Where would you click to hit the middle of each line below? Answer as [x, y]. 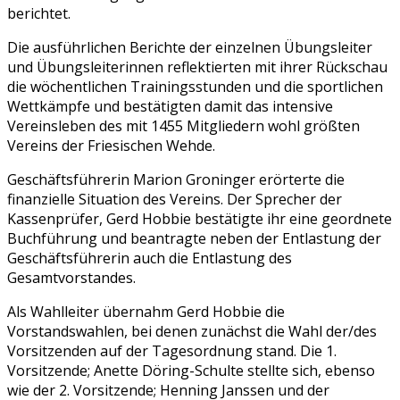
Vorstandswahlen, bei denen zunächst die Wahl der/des [192, 331]
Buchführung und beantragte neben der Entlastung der [194, 238]
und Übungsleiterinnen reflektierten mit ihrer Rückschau [197, 67]
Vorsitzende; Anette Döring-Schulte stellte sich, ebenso [191, 370]
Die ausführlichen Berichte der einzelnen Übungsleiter [190, 47]
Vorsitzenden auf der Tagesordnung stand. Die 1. [172, 350]
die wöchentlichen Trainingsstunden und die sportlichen [195, 86]
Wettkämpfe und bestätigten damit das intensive [170, 106]
